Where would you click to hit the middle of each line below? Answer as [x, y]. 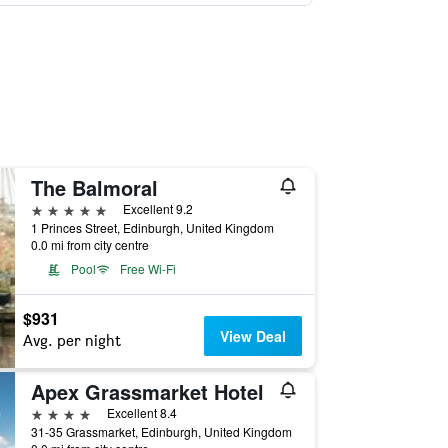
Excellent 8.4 [141, 412]
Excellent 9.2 [157, 208]
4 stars [53, 412]
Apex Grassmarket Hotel [147, 391]
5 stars [53, 208]
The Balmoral [94, 187]
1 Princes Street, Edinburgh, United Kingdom [152, 227]
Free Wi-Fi [147, 268]
